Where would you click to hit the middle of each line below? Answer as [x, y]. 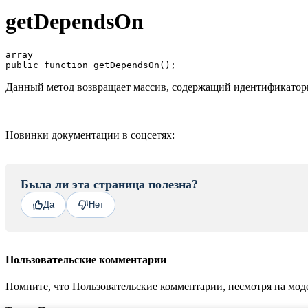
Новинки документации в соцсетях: [90, 135]
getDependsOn [75, 22]
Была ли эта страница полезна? [109, 184]
